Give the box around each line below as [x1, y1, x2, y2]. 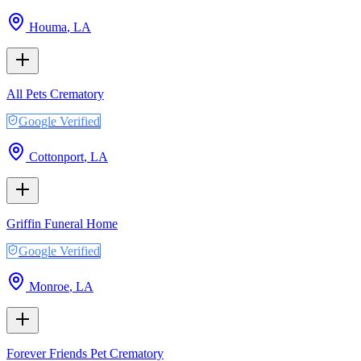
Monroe [29, 279, 69, 293]
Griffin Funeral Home [6, 216, 118, 230]
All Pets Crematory [6, 86, 104, 101]
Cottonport [29, 149, 84, 164]
